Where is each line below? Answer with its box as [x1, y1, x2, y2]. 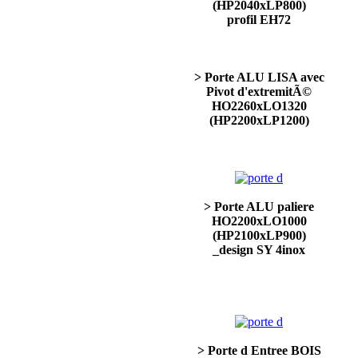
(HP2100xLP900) [212, 229, 306, 242]
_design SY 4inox [213, 243, 305, 257]
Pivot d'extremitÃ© [206, 85, 312, 98]
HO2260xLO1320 [211, 99, 307, 113]
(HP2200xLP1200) [209, 113, 309, 127]
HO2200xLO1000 [211, 214, 307, 228]
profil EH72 [227, 13, 291, 26]
